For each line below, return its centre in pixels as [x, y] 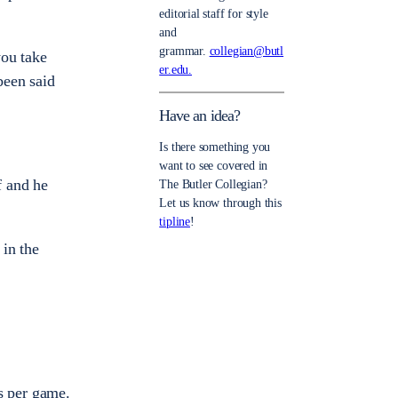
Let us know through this [220, 203]
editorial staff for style [214, 14]
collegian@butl [247, 52]
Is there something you [215, 147]
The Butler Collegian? [213, 185]
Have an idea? [199, 116]
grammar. [184, 52]
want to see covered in [214, 166]
